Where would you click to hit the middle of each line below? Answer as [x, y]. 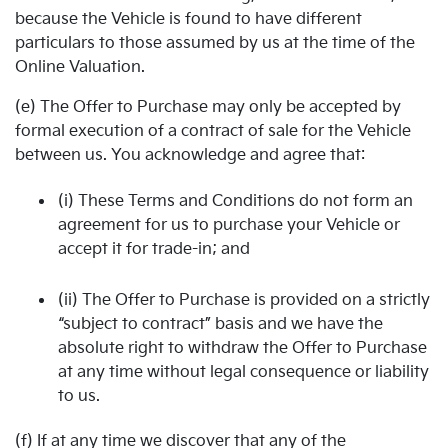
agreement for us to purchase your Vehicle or [229, 225]
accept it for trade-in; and [154, 249]
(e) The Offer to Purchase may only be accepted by [208, 107]
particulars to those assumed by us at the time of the [215, 43]
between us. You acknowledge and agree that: [190, 155]
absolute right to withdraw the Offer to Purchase [242, 348]
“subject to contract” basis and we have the [220, 324]
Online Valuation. [80, 67]
